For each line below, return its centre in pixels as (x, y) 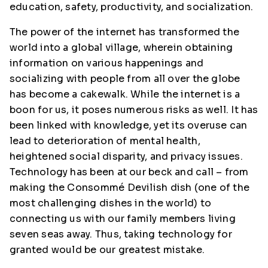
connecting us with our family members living (123, 219)
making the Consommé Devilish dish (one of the (130, 188)
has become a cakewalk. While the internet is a (125, 94)
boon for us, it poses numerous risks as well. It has (134, 110)
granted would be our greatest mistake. (107, 250)
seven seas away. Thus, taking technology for (121, 234)
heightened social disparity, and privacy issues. (126, 156)
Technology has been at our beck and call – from (129, 172)
